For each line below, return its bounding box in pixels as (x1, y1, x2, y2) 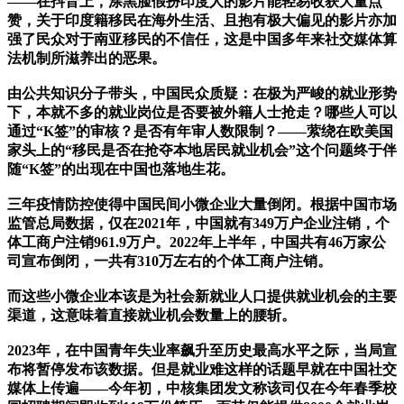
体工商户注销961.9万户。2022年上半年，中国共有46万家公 (7, 234, 386, 251)
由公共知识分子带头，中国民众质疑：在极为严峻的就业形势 (7, 86, 397, 102)
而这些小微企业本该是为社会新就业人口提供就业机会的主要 (7, 289, 397, 305)
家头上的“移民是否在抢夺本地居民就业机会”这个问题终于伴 (7, 142, 397, 159)
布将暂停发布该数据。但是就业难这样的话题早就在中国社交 (7, 362, 397, 378)
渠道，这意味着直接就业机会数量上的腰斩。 (7, 308, 296, 324)
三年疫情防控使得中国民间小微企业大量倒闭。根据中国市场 (7, 197, 397, 213)
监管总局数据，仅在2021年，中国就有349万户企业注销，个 (7, 216, 390, 232)
